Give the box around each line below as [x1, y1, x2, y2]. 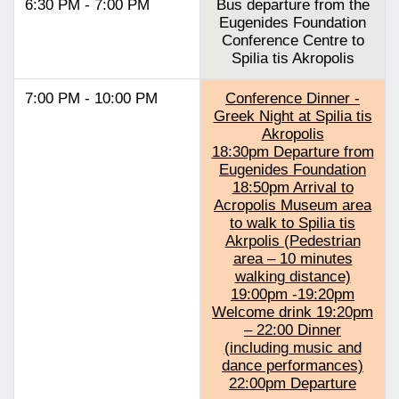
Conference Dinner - [225, 89, 360, 107]
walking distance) [234, 267, 351, 285]
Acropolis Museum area [214, 196, 371, 214]
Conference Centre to [221, 31, 364, 49]
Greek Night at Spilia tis [213, 107, 372, 125]
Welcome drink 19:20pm [212, 303, 373, 321]
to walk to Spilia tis [230, 214, 355, 232]
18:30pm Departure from [211, 142, 374, 160]
